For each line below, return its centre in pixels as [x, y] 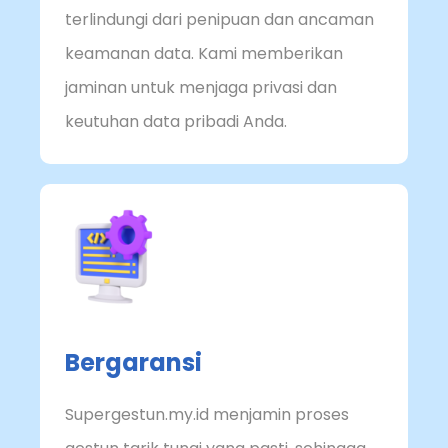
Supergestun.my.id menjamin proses [207, 414]
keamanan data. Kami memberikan [204, 54]
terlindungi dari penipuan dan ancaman [219, 20]
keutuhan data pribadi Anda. [176, 122]
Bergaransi [133, 362]
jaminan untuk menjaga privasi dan [201, 88]
